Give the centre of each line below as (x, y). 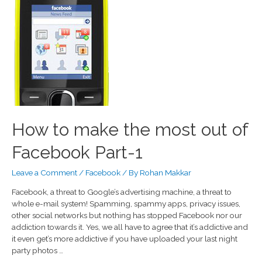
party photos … (37, 251)
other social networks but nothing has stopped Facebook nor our (127, 216)
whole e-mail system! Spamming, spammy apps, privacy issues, (126, 204)
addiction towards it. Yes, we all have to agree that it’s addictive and (130, 227)
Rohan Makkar (166, 172)
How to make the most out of (130, 129)
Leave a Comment (44, 172)
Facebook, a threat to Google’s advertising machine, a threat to (122, 192)
